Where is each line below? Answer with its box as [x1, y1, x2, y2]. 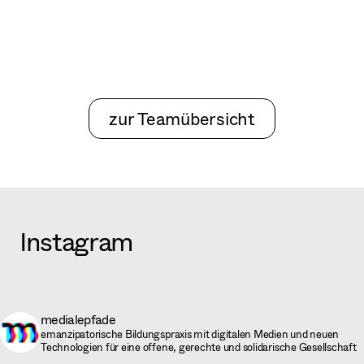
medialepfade [41, 308, 116, 329]
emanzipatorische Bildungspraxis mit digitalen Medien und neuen [41, 325, 340, 342]
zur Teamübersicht [109, 104, 255, 132]
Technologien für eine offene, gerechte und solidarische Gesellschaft [41, 338, 357, 355]
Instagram [19, 220, 133, 261]
